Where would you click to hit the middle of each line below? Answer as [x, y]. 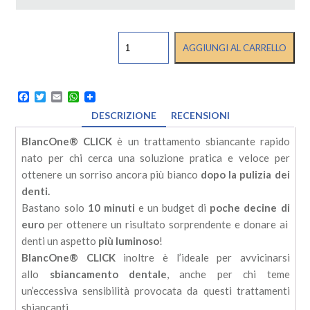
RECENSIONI [200, 116]
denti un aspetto [60, 241]
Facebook [51, 97]
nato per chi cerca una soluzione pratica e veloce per [156, 158]
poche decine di [250, 208]
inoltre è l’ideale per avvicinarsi [202, 258]
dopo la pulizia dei [245, 175]
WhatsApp [103, 97]
